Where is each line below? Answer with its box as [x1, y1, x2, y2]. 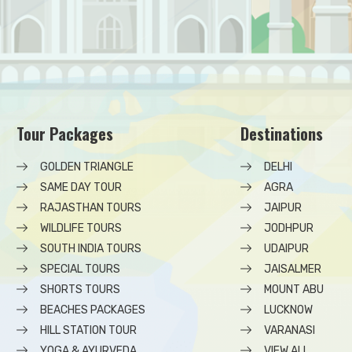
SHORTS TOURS [40, 283, 120, 296]
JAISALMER [264, 262, 321, 276]
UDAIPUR [264, 242, 309, 255]
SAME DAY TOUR [40, 181, 122, 194]
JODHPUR [264, 222, 313, 235]
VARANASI [264, 324, 315, 337]
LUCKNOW [264, 303, 313, 317]
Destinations [240, 122, 323, 145]
